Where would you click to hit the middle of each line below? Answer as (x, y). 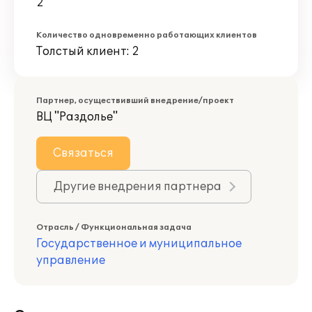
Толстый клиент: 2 (88, 52)
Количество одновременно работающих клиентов (147, 35)
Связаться (83, 153)
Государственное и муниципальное (139, 244)
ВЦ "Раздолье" (77, 117)
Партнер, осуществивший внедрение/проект (135, 101)
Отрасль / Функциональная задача (114, 227)
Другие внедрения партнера (138, 187)
